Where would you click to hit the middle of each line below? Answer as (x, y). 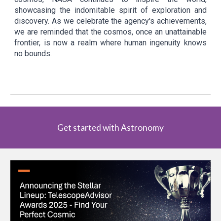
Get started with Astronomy (110, 128)
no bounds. (34, 53)
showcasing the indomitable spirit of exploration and (110, 10)
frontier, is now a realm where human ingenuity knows (110, 42)
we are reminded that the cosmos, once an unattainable (110, 32)
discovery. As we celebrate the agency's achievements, (110, 21)
